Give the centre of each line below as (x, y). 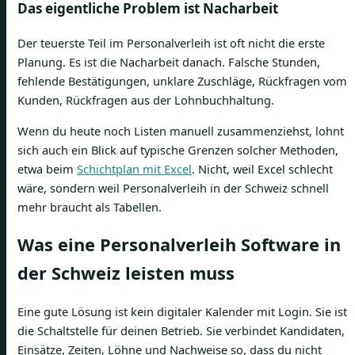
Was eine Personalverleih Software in (179, 245)
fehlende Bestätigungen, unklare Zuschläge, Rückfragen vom (182, 81)
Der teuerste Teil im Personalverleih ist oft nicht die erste (171, 43)
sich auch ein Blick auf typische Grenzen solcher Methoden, (178, 149)
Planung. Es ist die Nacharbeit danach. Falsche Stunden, (169, 62)
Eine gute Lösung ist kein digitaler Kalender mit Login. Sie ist (182, 312)
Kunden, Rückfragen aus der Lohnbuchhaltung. (146, 100)
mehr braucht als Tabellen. (90, 206)
